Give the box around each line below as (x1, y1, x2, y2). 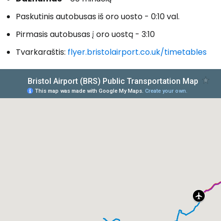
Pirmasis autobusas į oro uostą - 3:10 (16, 29, 155, 40)
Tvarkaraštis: (16, 46, 68, 58)
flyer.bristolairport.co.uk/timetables (68, 46, 207, 58)
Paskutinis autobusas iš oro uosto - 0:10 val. (16, 11, 180, 22)
